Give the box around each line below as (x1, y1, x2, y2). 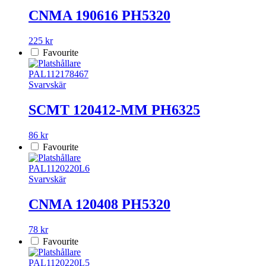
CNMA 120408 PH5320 (28, 197, 170, 213)
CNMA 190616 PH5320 (28, 8, 170, 24)
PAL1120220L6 (28, 163, 90, 174)
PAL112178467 (28, 69, 88, 80)
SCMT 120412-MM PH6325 (28, 102, 200, 118)
